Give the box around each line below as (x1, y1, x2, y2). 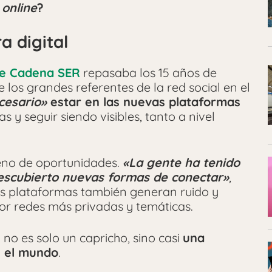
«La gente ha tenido (123, 155, 240, 171)
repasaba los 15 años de (80, 65, 217, 81)
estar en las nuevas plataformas (47, 94, 240, 110)
